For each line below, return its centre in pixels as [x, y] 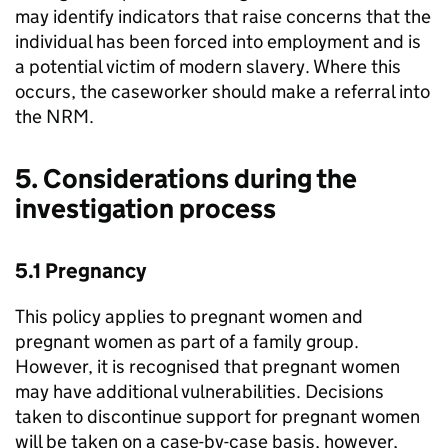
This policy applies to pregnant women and [189, 317]
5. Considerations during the [186, 179]
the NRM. [54, 117]
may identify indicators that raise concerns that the [223, 17]
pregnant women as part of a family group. [187, 342]
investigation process [145, 209]
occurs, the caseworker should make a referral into [222, 92]
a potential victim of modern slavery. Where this [208, 67]
